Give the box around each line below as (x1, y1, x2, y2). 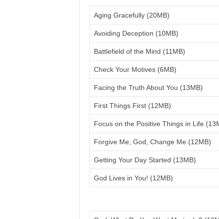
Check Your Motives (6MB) (93, 66, 176, 73)
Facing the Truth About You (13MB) (93, 84, 203, 91)
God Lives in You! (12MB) (93, 174, 173, 182)
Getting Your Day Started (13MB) (93, 156, 196, 164)
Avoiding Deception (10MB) (93, 29, 178, 37)
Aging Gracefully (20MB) (93, 11, 170, 19)
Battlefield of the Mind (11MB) (93, 47, 185, 55)
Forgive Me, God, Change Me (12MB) (93, 138, 211, 146)
